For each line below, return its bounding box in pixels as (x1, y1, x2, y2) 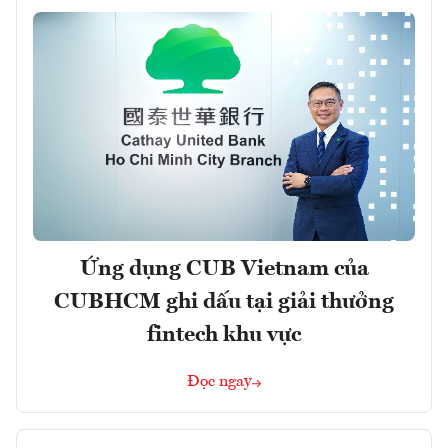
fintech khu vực (147, 323, 301, 346)
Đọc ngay (187, 373, 252, 390)
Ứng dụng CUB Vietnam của (79, 257, 369, 280)
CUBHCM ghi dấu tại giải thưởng (54, 290, 394, 313)
